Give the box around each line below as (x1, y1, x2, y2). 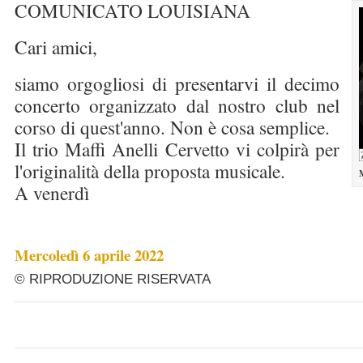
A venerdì (15, 180, 89, 206)
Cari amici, (15, 34, 104, 60)
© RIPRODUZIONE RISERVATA (15, 271, 211, 287)
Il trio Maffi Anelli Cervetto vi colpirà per (15, 136, 340, 162)
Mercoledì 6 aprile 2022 (15, 244, 164, 266)
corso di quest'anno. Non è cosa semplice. (15, 114, 330, 140)
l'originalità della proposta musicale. (15, 158, 292, 184)
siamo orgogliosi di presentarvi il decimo (15, 70, 340, 96)
